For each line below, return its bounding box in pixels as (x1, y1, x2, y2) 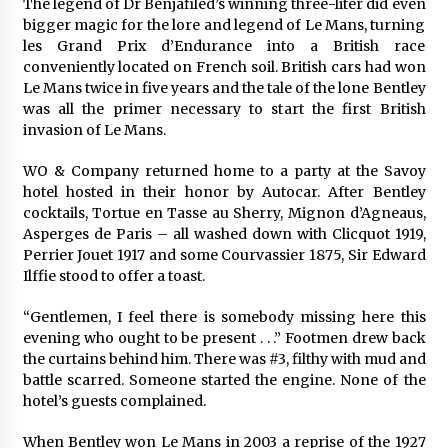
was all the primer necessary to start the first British (22, 99, 426, 118)
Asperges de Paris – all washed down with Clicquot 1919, (22, 224, 426, 243)
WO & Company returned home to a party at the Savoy (22, 161, 426, 180)
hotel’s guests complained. (22, 391, 206, 410)
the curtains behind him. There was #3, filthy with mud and (22, 349, 426, 368)
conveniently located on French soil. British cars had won (22, 57, 426, 76)
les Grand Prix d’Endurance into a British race (22, 36, 426, 55)
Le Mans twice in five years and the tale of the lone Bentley (22, 78, 426, 97)
